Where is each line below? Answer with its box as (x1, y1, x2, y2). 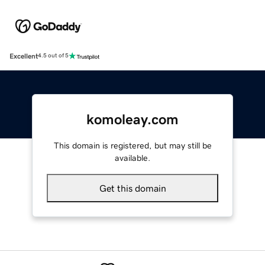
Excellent (9, 52, 38, 60)
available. (115, 153, 150, 162)
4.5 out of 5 (38, 53, 69, 59)
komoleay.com (86, 112, 179, 127)
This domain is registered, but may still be (53, 141, 212, 150)
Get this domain (99, 183, 166, 193)
